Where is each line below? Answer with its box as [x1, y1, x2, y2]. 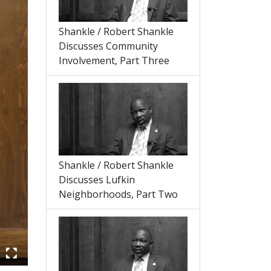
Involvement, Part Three [59, 53, 169, 67]
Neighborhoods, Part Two [59, 187, 178, 201]
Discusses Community [59, 39, 158, 53]
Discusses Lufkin [59, 172, 135, 186]
